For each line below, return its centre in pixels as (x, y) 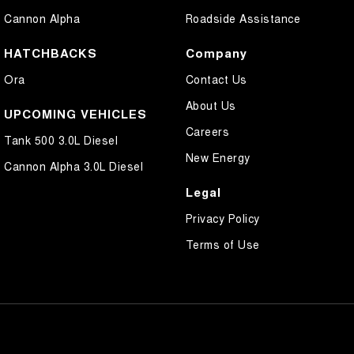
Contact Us (216, 79)
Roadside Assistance (243, 19)
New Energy (218, 158)
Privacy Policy (222, 218)
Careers (207, 132)
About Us (211, 105)
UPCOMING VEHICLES (75, 114)
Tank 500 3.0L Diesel (61, 140)
